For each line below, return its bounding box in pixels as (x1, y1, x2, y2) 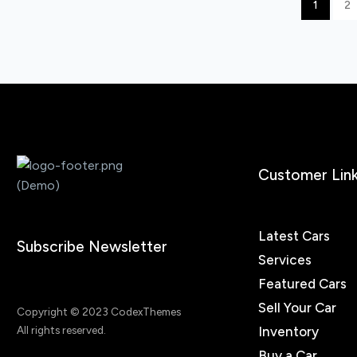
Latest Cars (258, 227, 330, 244)
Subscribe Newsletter (17, 237, 167, 257)
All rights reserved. (17, 324, 106, 337)
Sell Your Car (258, 299, 336, 316)
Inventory (258, 323, 319, 339)
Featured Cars (258, 275, 347, 292)
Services (258, 251, 312, 268)
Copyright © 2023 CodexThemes (17, 305, 181, 319)
